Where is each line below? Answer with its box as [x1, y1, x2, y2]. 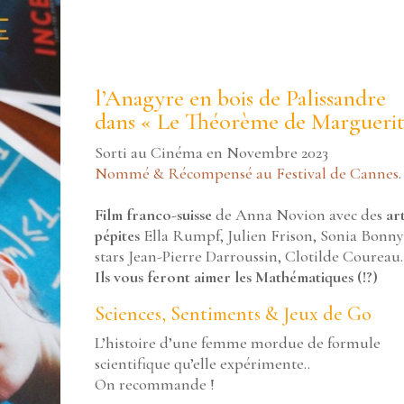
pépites [94, 225, 140, 245]
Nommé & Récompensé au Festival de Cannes [94, 162, 399, 183]
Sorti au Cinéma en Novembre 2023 [94, 142, 328, 162]
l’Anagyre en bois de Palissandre [94, 83, 386, 112]
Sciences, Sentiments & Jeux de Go [94, 301, 372, 326]
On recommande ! [94, 373, 215, 394]
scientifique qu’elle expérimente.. [94, 353, 310, 373]
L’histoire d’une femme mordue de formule [94, 332, 381, 353]
